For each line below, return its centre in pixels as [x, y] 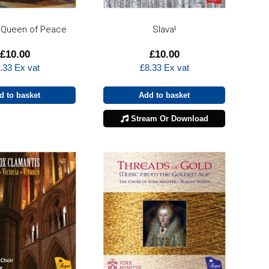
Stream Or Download [168, 118]
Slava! [165, 29]
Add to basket [165, 95]
